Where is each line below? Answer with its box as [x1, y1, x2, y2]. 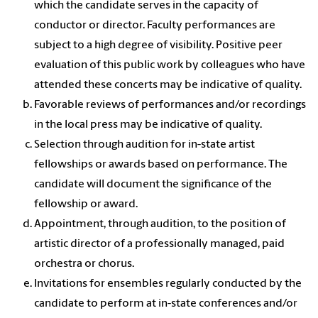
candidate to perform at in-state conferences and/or [34, 298, 297, 310]
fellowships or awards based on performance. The [34, 159, 287, 171]
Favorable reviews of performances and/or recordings [34, 99, 306, 111]
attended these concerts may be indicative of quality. [34, 79, 302, 92]
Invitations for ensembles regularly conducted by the [34, 278, 302, 290]
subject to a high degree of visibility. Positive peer [34, 40, 283, 52]
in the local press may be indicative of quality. [34, 119, 262, 131]
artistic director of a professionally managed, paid [34, 238, 285, 251]
